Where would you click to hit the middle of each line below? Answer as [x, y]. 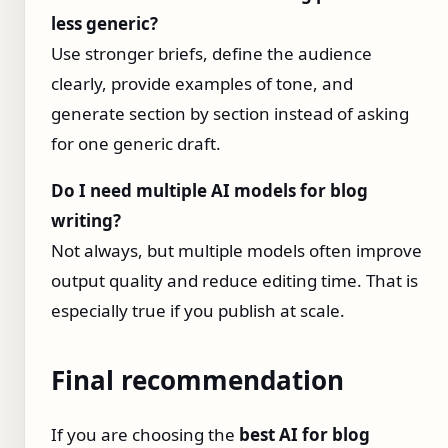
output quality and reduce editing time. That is [234, 281]
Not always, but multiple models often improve [236, 251]
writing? [86, 221]
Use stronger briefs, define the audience [211, 54]
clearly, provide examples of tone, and [202, 84]
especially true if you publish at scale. [198, 311]
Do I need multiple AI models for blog [209, 191]
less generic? [104, 24]
